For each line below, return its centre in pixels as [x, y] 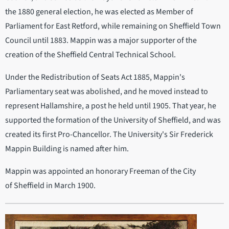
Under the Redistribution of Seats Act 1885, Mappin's [95, 77]
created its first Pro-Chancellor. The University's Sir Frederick [109, 134]
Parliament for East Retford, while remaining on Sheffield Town [113, 26]
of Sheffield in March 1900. [50, 185]
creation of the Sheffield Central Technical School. [90, 54]
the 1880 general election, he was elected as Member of [99, 12]
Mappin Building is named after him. [67, 148]
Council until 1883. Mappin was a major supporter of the [101, 40]
